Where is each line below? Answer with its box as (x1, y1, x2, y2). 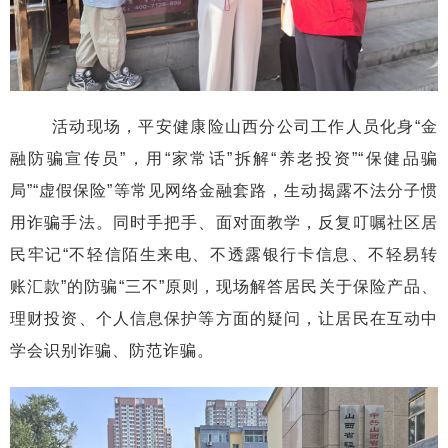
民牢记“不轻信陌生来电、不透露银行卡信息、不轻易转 (10, 245, 438, 263)
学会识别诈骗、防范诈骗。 (10, 341, 214, 359)
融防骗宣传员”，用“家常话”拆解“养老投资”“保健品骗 (10, 149, 438, 167)
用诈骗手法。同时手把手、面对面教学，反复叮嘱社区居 (10, 213, 438, 231)
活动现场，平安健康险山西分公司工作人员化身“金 (10, 117, 438, 135)
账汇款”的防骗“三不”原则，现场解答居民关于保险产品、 (10, 277, 438, 295)
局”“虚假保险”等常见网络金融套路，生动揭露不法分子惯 (10, 181, 438, 199)
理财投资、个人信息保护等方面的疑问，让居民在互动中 (10, 309, 438, 327)
